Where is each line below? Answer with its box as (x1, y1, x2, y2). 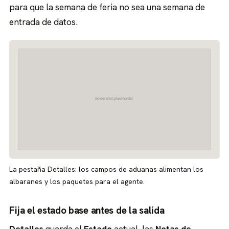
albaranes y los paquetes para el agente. (9, 176, 145, 186)
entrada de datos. (9, 16, 78, 28)
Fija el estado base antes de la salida (9, 203, 165, 217)
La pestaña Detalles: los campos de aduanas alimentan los (9, 164, 204, 174)
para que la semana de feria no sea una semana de (9, 2, 205, 13)
